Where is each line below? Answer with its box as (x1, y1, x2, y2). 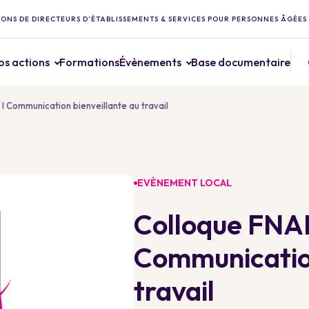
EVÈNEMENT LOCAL (137, 176, 232, 189)
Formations (59, 55, 119, 69)
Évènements (119, 55, 181, 69)
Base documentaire (191, 55, 290, 69)
